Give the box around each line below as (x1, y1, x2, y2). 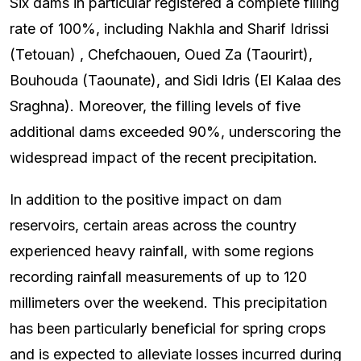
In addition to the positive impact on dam (10, 191, 282, 209)
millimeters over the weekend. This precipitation (10, 294, 327, 312)
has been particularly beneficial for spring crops (10, 320, 326, 338)
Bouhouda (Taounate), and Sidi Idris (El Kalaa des (10, 72, 341, 89)
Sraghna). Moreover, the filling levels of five (10, 98, 301, 115)
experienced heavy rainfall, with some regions (10, 243, 313, 260)
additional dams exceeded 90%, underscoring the (10, 123, 341, 141)
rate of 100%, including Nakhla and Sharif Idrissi (10, 20, 329, 38)
